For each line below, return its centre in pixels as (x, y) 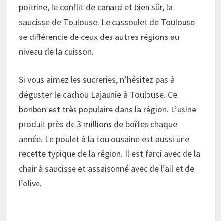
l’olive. (31, 183)
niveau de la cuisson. (56, 51)
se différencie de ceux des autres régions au (99, 37)
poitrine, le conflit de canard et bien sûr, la (96, 7)
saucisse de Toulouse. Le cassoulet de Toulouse (107, 22)
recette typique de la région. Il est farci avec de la (110, 153)
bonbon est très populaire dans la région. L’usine (108, 109)
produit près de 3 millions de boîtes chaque (98, 124)
